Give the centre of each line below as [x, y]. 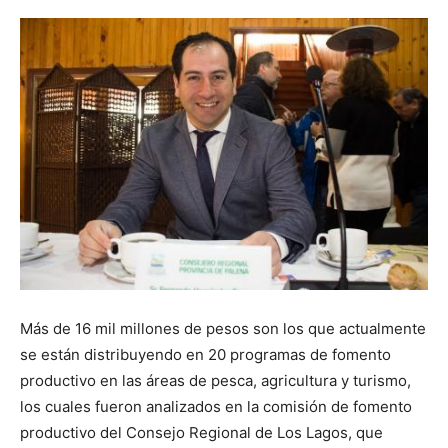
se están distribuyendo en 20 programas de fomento [205, 355]
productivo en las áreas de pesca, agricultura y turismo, [215, 381]
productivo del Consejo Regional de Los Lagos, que [201, 433]
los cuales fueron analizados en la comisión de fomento [216, 407]
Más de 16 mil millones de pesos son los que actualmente [223, 329]
